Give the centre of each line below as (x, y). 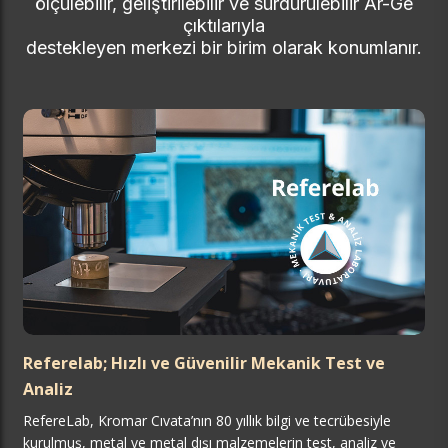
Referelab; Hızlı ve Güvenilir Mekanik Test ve (204, 363)
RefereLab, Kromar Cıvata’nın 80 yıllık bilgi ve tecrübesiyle (207, 421)
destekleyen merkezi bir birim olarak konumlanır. (224, 48)
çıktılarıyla (224, 26)
